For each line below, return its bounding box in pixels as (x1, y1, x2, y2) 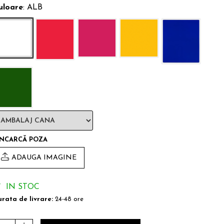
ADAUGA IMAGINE (11, 154, 76, 161)
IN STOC (3, 183, 39, 191)
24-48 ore (53, 196, 83, 202)
